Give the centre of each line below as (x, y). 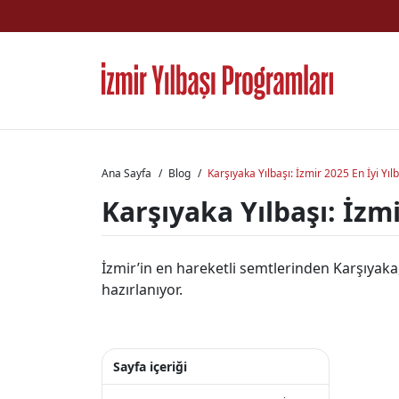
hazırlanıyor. (142, 289)
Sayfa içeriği (150, 366)
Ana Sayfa (126, 173)
